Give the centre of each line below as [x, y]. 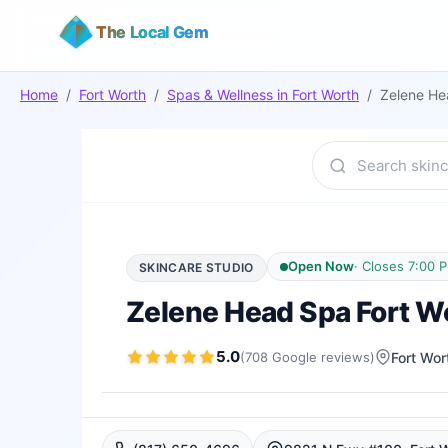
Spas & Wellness [220, 94]
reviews [345, 356]
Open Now [320, 266]
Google [294, 356]
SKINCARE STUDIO [196, 267]
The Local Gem [152, 32]
